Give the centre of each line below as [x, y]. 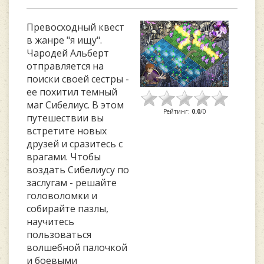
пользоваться [59, 235]
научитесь [50, 222]
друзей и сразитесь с [75, 144]
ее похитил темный [72, 92]
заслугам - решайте [72, 183]
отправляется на [65, 66]
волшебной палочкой [77, 247]
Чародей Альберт [68, 53]
